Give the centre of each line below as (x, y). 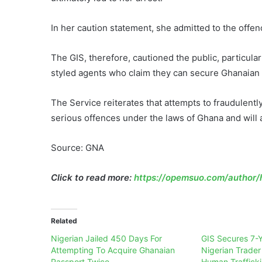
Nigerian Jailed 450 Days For (106, 239)
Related (64, 221)
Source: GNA (77, 148)
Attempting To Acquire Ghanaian (113, 250)
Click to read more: (92, 178)
